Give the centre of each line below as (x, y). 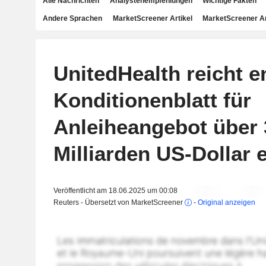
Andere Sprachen (72, 18)
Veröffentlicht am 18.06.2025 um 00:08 (115, 191)
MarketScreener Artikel (152, 18)
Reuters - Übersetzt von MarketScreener (119, 202)
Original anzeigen (226, 202)
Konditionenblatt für (152, 100)
